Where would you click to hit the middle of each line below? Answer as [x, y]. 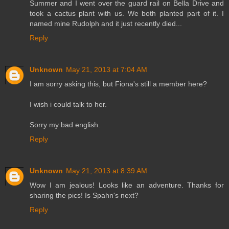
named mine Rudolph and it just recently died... [106, 24]
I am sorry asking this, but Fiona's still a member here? [118, 84]
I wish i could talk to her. [68, 105]
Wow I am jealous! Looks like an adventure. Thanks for [127, 185]
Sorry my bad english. [65, 125]
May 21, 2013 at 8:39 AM [107, 171]
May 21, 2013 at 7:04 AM [107, 70]
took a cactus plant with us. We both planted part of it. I [127, 14]
